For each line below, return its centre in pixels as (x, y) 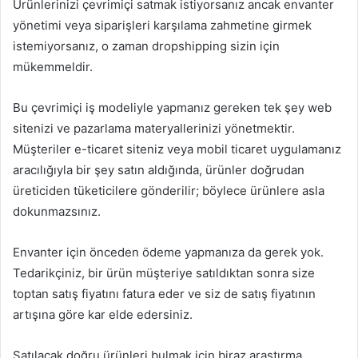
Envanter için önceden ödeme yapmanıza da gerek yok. (168, 252)
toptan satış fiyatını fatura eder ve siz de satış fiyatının (164, 293)
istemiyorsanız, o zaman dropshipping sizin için (146, 46)
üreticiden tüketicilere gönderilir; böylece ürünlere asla (169, 190)
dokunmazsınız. (57, 211)
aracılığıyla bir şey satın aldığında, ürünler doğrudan (159, 169)
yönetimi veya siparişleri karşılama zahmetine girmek (162, 25)
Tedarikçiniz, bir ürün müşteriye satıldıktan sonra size (164, 272)
